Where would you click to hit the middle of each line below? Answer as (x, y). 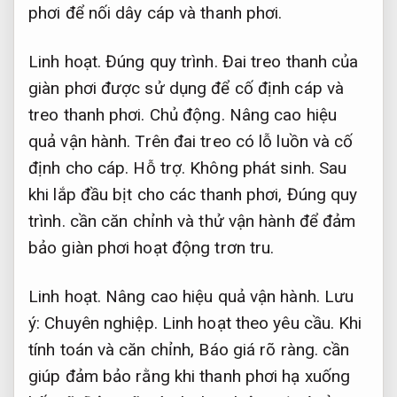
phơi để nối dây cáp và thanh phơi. (156, 13)
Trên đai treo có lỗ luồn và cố (242, 141)
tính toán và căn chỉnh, (114, 349)
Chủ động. (187, 114)
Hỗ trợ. (160, 167)
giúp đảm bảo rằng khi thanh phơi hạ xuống (190, 376)
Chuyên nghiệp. (101, 323)
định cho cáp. (81, 167)
